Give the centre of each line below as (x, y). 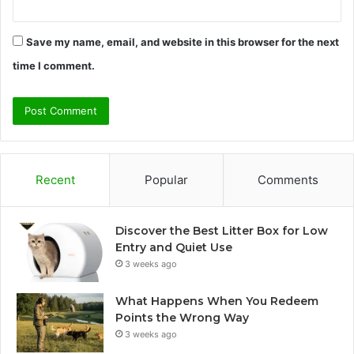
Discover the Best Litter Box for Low (222, 231)
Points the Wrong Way (182, 318)
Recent (55, 180)
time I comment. (54, 66)
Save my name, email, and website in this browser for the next (183, 42)
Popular (166, 180)
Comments (288, 180)
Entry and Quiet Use (174, 247)
